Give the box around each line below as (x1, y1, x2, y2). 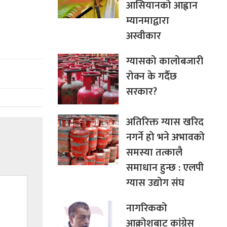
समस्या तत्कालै (126, 143, 182, 161)
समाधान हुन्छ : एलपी (126, 159, 204, 176)
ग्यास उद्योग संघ (126, 174, 184, 192)
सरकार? (126, 83, 157, 100)
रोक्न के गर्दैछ (126, 67, 177, 85)
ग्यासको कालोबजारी (126, 52, 203, 70)
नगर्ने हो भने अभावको (126, 128, 205, 146)
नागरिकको (126, 199, 167, 217)
